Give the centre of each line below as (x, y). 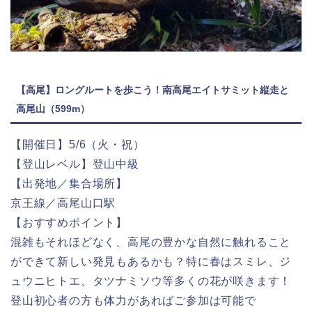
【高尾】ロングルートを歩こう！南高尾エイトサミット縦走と (153, 90)
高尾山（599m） (53, 109)
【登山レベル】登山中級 (75, 164)
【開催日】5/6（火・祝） (78, 145)
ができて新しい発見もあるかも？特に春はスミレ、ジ (151, 262)
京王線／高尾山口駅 (63, 203)
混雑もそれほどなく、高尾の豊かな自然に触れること (151, 242)
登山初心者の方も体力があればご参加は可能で (133, 301)
